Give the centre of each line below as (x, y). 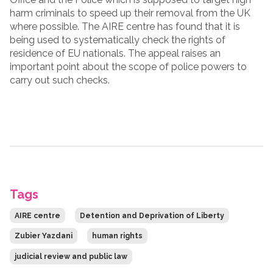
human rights (117, 236)
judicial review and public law (71, 256)
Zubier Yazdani (44, 236)
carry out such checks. (60, 80)
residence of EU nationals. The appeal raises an (115, 53)
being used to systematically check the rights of (118, 40)
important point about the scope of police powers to (128, 66)
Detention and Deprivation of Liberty (152, 215)
